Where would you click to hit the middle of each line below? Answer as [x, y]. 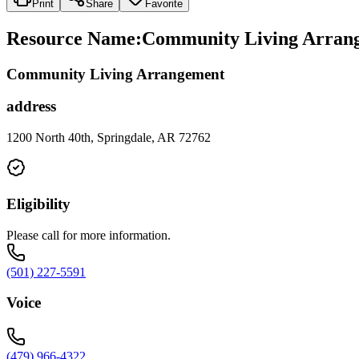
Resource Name [71, 38]
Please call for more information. [89, 235]
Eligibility [38, 204]
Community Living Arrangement [115, 74]
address [31, 107]
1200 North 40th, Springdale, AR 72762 [109, 138]
